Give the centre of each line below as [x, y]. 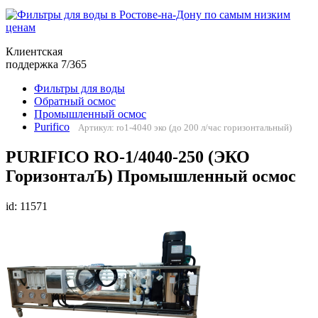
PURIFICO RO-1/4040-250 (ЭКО [128, 157]
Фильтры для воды [79, 89]
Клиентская [34, 52]
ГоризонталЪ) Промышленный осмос [151, 176]
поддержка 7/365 [46, 65]
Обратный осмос [75, 102]
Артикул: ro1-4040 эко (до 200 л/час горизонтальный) [185, 128]
